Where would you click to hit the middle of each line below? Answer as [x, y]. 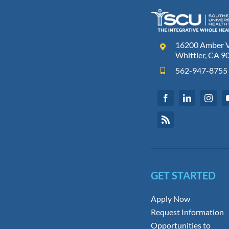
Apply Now [170, 199]
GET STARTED [183, 176]
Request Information [187, 212]
